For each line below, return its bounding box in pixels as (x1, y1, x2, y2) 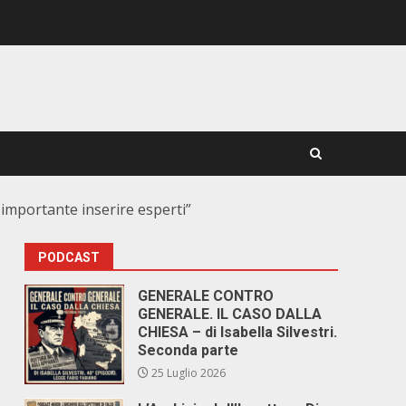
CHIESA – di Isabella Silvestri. (138, 324, 338, 341)
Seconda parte (138, 342, 239, 359)
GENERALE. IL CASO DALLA (138, 305, 323, 323)
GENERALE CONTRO (138, 287, 275, 304)
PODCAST (38, 250, 101, 265)
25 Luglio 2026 (149, 365, 227, 381)
